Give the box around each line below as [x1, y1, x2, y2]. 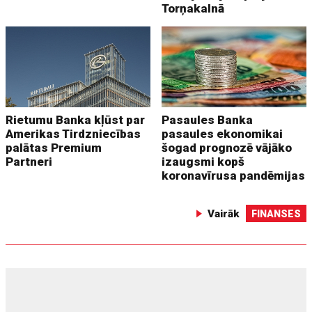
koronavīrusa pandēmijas [162, 169, 306, 183]
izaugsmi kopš [162, 155, 245, 169]
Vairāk [207, 208, 240, 221]
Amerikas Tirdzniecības [6, 127, 141, 141]
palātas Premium [6, 141, 102, 155]
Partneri [6, 155, 53, 169]
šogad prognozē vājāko [162, 141, 292, 155]
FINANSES [251, 208, 301, 220]
